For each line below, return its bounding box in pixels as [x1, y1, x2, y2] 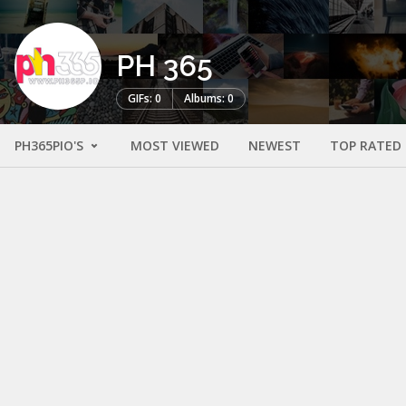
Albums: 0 [184, 91, 234, 107]
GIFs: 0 [128, 91, 161, 107]
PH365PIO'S [14, 137, 87, 155]
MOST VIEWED [130, 137, 219, 155]
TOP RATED [330, 137, 401, 155]
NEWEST [248, 137, 301, 155]
